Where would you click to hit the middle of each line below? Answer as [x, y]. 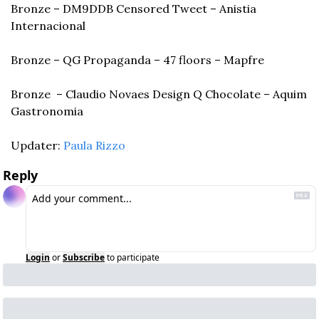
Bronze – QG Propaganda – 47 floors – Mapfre [137, 60]
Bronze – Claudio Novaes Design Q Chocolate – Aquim [159, 94]
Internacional [48, 26]
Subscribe [84, 258]
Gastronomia [47, 111]
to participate [133, 258]
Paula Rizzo [94, 146]
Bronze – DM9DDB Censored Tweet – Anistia [134, 9]
